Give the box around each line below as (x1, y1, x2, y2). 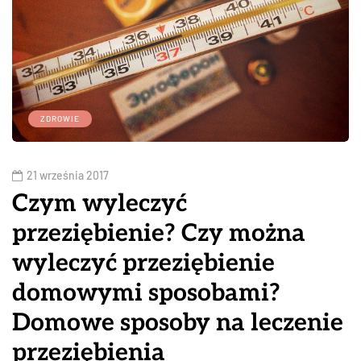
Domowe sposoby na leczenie (12, 309, 343, 338)
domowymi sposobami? (12, 279, 280, 309)
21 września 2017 (27, 168, 109, 183)
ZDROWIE (40, 114, 80, 124)
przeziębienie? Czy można (12, 219, 305, 249)
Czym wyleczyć (12, 189, 187, 219)
